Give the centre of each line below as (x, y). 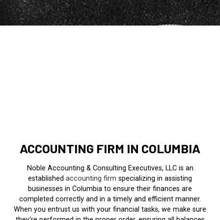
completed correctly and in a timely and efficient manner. (110, 199)
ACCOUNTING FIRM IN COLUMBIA (110, 148)
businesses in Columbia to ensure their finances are (110, 189)
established (47, 179)
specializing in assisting (154, 179)
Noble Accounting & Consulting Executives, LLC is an (110, 168)
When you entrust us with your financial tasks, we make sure (110, 210)
